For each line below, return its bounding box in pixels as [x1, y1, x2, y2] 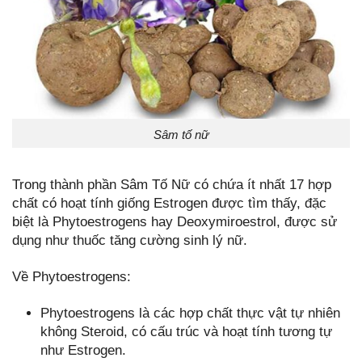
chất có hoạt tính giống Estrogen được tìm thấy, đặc [12, 195, 326, 211]
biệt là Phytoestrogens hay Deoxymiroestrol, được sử [12, 213, 337, 229]
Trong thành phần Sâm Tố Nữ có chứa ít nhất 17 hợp [12, 176, 331, 192]
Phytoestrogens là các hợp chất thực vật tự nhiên [40, 305, 340, 322]
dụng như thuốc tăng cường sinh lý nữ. [12, 232, 247, 248]
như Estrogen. [40, 343, 126, 359]
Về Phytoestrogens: [12, 268, 131, 284]
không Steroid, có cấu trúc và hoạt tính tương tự [40, 324, 332, 340]
